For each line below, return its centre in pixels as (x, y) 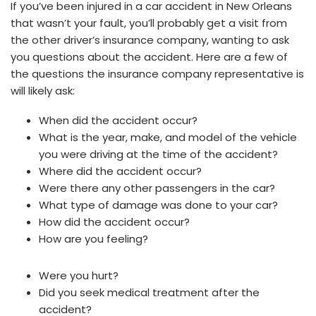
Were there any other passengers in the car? (157, 188)
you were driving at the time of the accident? (158, 154)
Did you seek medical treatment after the (149, 292)
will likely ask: (43, 91)
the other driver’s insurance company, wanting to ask (150, 40)
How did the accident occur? (114, 222)
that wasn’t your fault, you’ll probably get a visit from (149, 23)
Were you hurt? (79, 275)
